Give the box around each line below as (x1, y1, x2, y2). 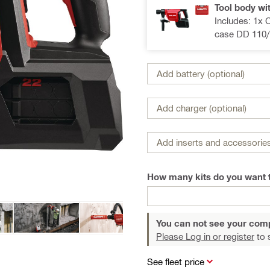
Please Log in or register (156, 230, 254, 242)
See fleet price (147, 256, 204, 267)
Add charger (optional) (157, 102, 246, 113)
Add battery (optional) (157, 68, 245, 79)
